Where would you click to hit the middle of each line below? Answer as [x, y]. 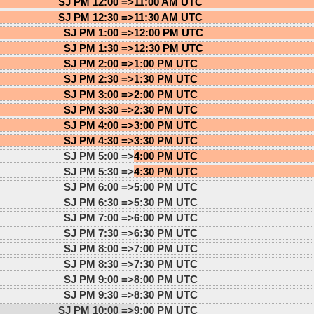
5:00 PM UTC [165, 186]
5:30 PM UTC [165, 202]
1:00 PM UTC [165, 63]
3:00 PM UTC [165, 125]
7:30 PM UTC [165, 264]
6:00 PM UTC [165, 217]
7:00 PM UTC [165, 248]
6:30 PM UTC [165, 233]
